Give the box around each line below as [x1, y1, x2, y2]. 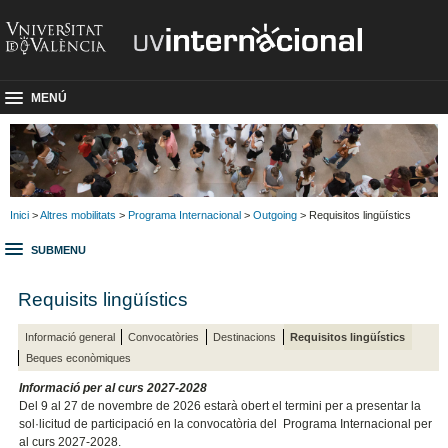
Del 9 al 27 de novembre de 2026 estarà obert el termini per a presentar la [19, 399, 422, 414]
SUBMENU [31, 244, 86, 257]
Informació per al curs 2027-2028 [19, 381, 208, 396]
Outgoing [253, 208, 297, 221]
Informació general [24, 330, 115, 343]
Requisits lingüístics [18, 287, 189, 310]
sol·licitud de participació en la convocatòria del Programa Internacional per [19, 417, 433, 432]
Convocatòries [128, 330, 200, 343]
